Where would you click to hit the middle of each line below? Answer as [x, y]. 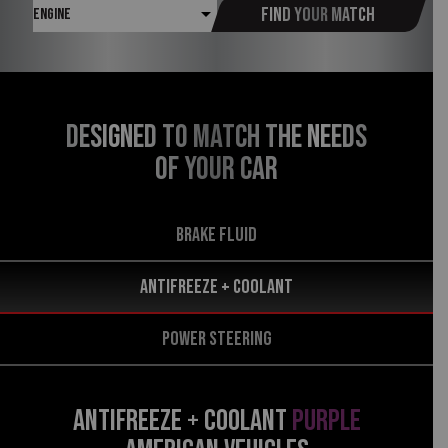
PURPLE [326, 421]
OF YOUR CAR [216, 169]
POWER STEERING [216, 339]
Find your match [317, 15]
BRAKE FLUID [216, 235]
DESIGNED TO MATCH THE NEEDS [216, 137]
